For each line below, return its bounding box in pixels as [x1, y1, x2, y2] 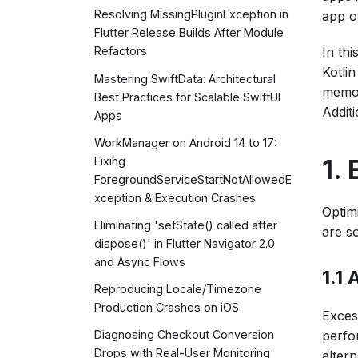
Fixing [94, 153, 125, 168]
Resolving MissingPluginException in [94, 7, 288, 22]
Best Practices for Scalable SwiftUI [94, 89, 280, 104]
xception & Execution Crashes [94, 190, 256, 205]
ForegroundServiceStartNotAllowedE [94, 172, 292, 186]
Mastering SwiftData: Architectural [94, 71, 276, 86]
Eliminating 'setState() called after [94, 217, 277, 232]
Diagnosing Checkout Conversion [94, 328, 274, 342]
